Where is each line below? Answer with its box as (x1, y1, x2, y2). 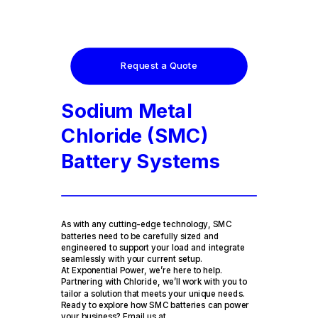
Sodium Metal (61, 98, 192, 123)
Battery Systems (61, 148, 221, 173)
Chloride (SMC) (61, 124, 208, 148)
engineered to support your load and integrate (61, 242, 245, 253)
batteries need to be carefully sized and (61, 231, 219, 241)
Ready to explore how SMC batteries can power (61, 300, 249, 310)
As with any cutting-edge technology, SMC (61, 219, 232, 230)
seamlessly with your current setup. (61, 253, 202, 265)
